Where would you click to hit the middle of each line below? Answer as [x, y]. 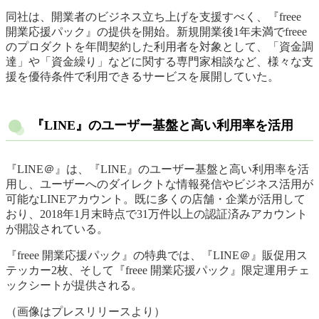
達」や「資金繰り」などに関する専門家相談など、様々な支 [159, 62]
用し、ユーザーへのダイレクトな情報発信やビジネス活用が [159, 184]
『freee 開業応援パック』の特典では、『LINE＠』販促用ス [157, 256]
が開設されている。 [57, 229]
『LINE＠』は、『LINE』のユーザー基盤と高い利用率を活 [157, 169]
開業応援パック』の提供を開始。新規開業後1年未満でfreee [156, 32]
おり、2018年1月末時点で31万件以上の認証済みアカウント [157, 214]
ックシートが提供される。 [74, 286]
